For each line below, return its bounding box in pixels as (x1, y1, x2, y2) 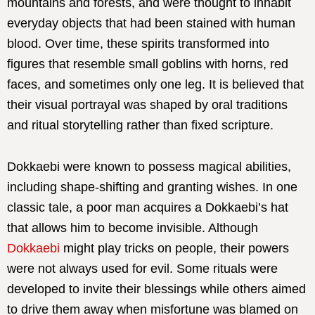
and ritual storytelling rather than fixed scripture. (7, 118, 274, 132)
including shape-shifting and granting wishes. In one (7, 180, 297, 194)
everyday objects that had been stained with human (7, 16, 295, 30)
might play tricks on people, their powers (60, 241, 289, 255)
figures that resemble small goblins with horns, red (7, 57, 288, 71)
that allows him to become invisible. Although (7, 221, 258, 235)
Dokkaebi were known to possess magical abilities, (7, 160, 291, 174)
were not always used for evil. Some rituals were (7, 262, 278, 276)
